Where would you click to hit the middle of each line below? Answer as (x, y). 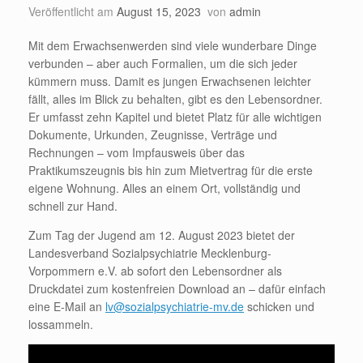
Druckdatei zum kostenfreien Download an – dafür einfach (177, 288)
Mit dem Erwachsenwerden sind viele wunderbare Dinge (173, 45)
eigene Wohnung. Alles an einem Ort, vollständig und (164, 188)
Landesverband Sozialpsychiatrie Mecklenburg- (150, 253)
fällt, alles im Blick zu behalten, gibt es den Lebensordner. (175, 99)
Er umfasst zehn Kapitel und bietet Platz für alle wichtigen (175, 117)
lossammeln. (61, 324)
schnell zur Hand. (73, 206)
